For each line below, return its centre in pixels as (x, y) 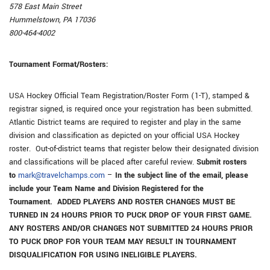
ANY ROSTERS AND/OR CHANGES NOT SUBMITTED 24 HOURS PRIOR (131, 228)
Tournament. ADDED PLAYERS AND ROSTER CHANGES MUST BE (122, 202)
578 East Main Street (45, 7)
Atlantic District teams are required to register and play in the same (125, 122)
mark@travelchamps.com (61, 175)
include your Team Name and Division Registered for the (106, 189)
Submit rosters (222, 162)
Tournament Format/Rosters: (59, 64)
